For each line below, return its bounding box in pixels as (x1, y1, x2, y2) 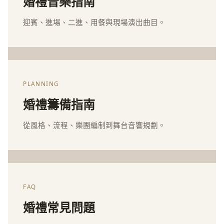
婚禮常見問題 (23, 199, 95, 216)
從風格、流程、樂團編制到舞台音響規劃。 (23, 120, 165, 130)
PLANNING (23, 80, 59, 88)
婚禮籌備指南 (23, 96, 95, 113)
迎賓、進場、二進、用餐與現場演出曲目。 (23, 17, 165, 27)
